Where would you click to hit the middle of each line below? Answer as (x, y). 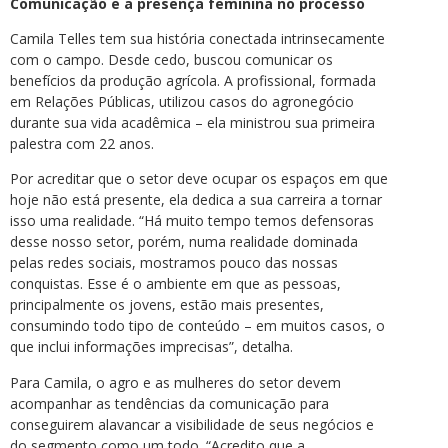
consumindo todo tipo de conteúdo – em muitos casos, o (197, 326)
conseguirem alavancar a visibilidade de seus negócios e (192, 424)
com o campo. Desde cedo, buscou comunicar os (171, 59)
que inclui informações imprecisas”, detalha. (151, 347)
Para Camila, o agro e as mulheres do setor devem (175, 382)
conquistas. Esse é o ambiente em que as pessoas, (175, 284)
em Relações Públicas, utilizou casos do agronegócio (182, 101)
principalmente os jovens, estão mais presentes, (167, 305)
